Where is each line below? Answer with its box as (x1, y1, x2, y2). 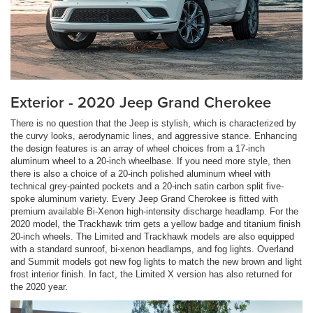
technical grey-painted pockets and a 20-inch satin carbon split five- (10, 180, 284, 191)
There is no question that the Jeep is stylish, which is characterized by (10, 117, 296, 129)
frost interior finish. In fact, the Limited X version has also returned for (10, 268, 292, 279)
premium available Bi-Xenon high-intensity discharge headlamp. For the (10, 205, 298, 217)
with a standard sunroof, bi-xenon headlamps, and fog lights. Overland (10, 243, 293, 254)
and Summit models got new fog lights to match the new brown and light (10, 256, 302, 267)
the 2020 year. (10, 281, 68, 292)
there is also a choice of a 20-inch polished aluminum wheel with (10, 168, 270, 179)
